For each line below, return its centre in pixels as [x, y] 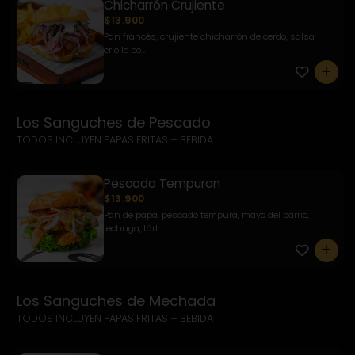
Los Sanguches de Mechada [116, 300]
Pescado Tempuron [162, 183]
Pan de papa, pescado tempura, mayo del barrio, [206, 214]
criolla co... [125, 50]
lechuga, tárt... [134, 228]
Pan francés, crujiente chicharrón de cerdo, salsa [209, 36]
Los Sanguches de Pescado [114, 122]
